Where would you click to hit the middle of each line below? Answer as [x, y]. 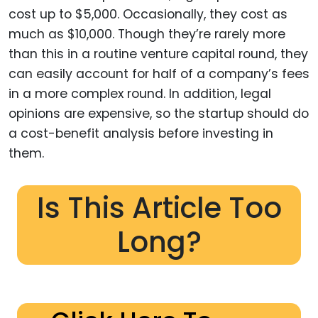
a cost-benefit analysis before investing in [141, 133]
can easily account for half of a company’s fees [159, 73]
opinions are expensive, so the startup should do [159, 113]
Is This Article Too [159, 208]
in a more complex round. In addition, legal [140, 93]
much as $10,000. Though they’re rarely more [147, 34]
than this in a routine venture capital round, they [158, 54]
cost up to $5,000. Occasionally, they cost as [148, 14]
